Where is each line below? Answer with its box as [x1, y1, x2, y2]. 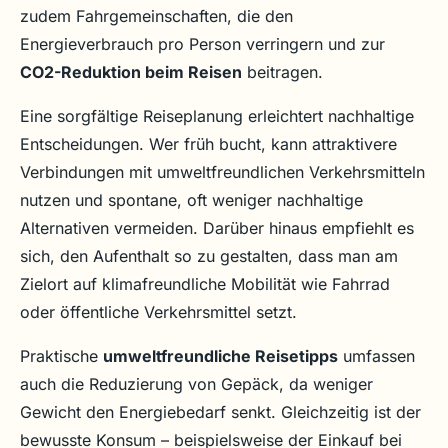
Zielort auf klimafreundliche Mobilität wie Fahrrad [20, 274, 390, 295]
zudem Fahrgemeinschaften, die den [20, 6, 293, 27]
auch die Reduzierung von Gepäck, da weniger [20, 374, 373, 395]
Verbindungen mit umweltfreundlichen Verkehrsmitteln [20, 162, 425, 183]
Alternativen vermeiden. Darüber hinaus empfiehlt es [20, 218, 414, 239]
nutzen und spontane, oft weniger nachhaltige [20, 190, 363, 211]
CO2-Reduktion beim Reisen [20, 62, 242, 83]
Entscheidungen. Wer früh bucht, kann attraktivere [20, 134, 397, 155]
